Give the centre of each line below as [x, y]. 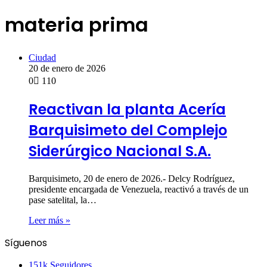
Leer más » [49, 220]
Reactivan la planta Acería [127, 109]
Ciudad [42, 57]
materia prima [77, 25]
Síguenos [26, 243]
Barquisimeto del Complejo [128, 130]
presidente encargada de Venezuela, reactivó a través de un [139, 189]
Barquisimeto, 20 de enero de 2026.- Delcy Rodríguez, [132, 178]
